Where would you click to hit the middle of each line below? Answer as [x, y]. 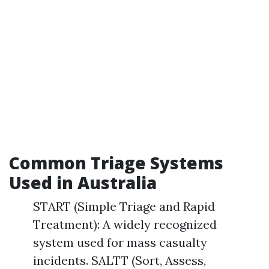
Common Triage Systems [116, 163]
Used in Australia [83, 183]
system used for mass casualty [120, 242]
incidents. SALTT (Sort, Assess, [119, 260]
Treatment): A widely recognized [125, 224]
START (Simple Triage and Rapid [124, 206]
